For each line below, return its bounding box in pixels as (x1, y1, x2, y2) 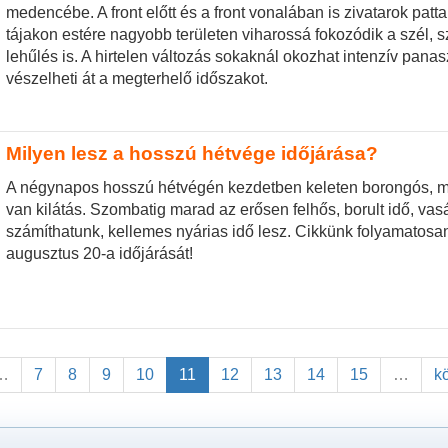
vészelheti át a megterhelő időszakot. (5, 69, 268, 87)
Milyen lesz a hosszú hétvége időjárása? (5, 143, 378, 165)
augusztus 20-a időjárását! (5, 244, 193, 262)
